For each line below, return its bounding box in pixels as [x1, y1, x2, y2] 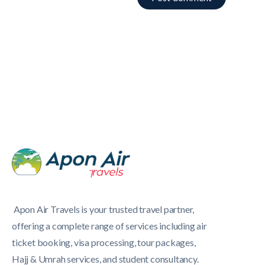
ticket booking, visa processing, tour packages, [12, 237, 196, 248]
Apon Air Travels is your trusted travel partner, [12, 203, 195, 215]
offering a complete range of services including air [12, 220, 207, 231]
